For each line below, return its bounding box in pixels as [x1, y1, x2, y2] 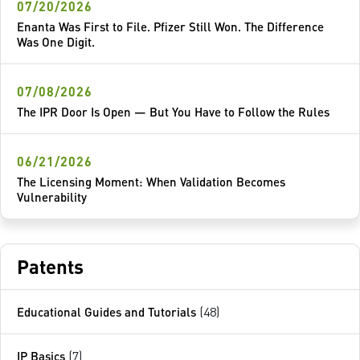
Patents [17, 254, 84, 280]
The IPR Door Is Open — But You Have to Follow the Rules [17, 104, 329, 121]
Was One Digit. [17, 34, 95, 51]
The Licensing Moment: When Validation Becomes [17, 174, 285, 190]
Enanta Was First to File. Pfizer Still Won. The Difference [17, 18, 324, 35]
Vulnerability [17, 189, 87, 206]
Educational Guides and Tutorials [17, 304, 196, 321]
